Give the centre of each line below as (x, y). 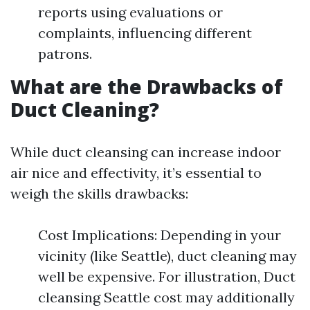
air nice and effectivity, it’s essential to (136, 173)
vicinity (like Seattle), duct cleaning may (167, 256)
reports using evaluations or (130, 12)
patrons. (65, 54)
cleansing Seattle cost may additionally (166, 297)
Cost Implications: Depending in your (159, 235)
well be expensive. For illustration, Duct (167, 276)
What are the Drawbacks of (147, 86)
